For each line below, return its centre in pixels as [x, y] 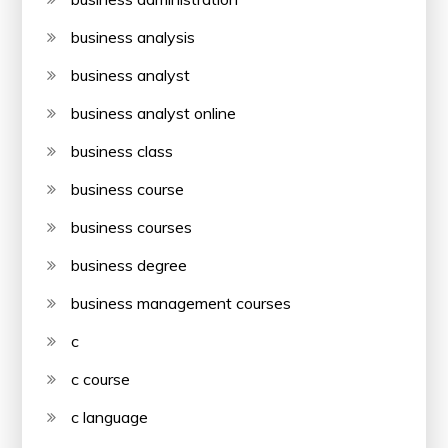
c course [101, 378]
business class [122, 150]
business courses [132, 226]
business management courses [181, 302]
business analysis [133, 36]
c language [110, 416]
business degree [129, 264]
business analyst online [154, 112]
